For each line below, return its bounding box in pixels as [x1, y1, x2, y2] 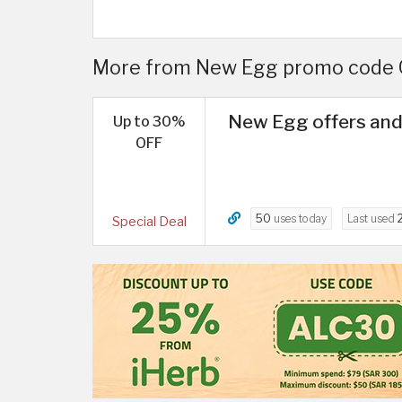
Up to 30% [112, 112, 186, 130]
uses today [271, 211, 327, 225]
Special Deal [111, 214, 187, 231]
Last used [347, 211, 398, 225]
